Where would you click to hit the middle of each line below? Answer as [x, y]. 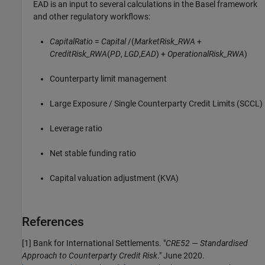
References [53, 222]
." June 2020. [181, 256]
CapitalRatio [72, 41]
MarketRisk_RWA [165, 41]
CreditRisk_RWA [79, 54]
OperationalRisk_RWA [206, 54]
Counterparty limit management [109, 78]
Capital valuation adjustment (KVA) [114, 178]
